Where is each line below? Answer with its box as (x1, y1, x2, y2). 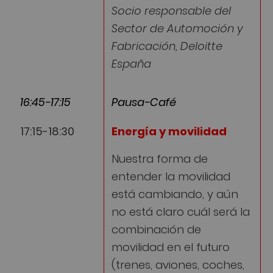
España (112, 55, 151, 71)
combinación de (112, 220, 201, 236)
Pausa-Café (112, 93, 176, 109)
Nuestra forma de (112, 149, 208, 165)
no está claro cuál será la (112, 202, 250, 218)
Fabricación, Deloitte (112, 37, 222, 53)
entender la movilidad (112, 167, 230, 183)
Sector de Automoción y (112, 19, 243, 35)
